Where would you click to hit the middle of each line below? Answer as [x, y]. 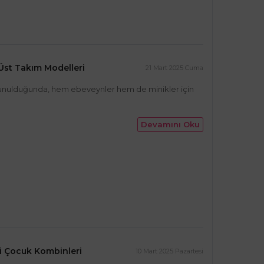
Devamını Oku [170, 124]
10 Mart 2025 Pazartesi [169, 251]
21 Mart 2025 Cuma [174, 68]
